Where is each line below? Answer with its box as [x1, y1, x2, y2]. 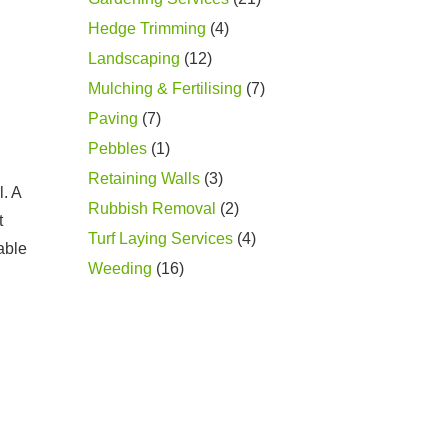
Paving [88, 110, 138, 127]
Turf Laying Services [88, 230, 233, 247]
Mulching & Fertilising [88, 80, 242, 97]
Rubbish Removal [88, 200, 216, 217]
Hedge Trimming [88, 20, 206, 37]
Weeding [88, 260, 152, 277]
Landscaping [88, 50, 180, 67]
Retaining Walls [88, 170, 200, 187]
